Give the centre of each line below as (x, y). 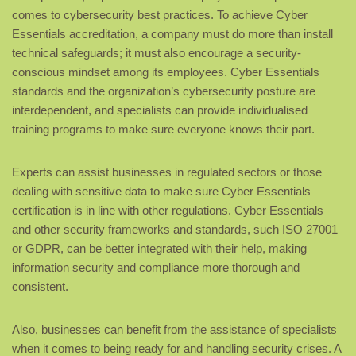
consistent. (40, 287)
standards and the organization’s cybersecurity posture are (164, 91)
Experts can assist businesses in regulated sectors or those (167, 172)
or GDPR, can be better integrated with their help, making (159, 249)
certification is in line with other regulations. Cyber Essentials (168, 211)
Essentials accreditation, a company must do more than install (172, 34)
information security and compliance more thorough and (156, 268)
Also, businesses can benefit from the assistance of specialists (174, 330)
